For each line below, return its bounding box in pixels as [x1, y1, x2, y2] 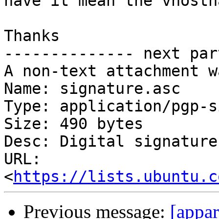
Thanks [4, 27, 60, 45]
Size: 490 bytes [4, 115, 143, 133]
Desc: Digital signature [4, 132, 218, 151]
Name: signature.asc [4, 80, 180, 98]
